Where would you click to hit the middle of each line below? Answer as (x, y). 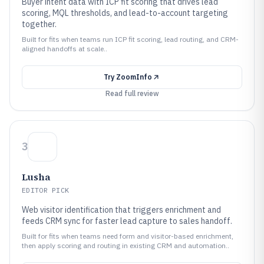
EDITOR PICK (46, 190)
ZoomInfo (134, 77)
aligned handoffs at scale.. (65, 49)
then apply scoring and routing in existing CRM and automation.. (126, 245)
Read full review (132, 93)
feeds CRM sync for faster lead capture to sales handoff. (127, 221)
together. (39, 24)
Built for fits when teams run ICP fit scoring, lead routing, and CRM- (130, 39)
